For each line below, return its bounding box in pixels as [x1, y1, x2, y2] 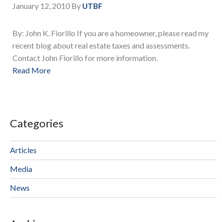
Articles [10, 145, 37, 155]
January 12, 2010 [12, 1, 70, 11]
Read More [12, 65, 51, 75]
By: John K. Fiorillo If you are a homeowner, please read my [12, 28, 209, 38]
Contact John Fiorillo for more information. [12, 53, 158, 63]
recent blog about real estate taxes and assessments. [12, 41, 190, 51]
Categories [10, 116, 63, 130]
